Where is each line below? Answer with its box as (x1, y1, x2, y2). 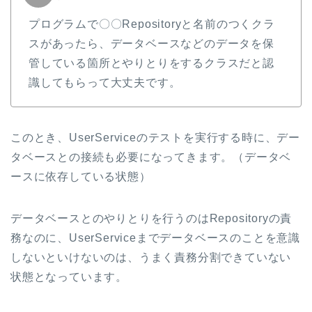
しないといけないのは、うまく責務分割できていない (10, 251, 292, 263)
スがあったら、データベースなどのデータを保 (29, 37, 274, 49)
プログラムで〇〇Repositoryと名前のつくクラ (29, 17, 275, 30)
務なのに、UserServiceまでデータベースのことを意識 (10, 231, 301, 244)
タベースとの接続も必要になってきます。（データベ (10, 150, 292, 163)
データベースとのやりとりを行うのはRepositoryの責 (10, 212, 292, 224)
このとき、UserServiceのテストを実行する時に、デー (10, 131, 300, 143)
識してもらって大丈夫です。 (29, 76, 181, 88)
